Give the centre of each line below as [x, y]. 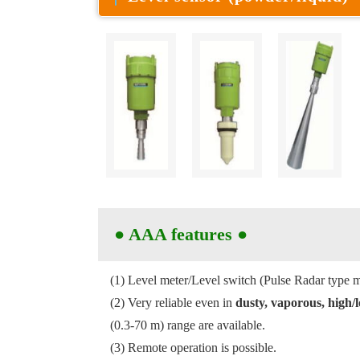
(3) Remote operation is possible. [193, 348]
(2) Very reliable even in [173, 303]
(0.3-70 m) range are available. [188, 325]
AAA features [183, 234]
